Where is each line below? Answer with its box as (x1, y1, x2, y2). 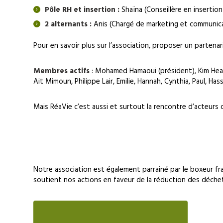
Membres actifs (33, 65, 90, 78)
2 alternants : (44, 18, 92, 30)
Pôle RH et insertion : (44, 4, 119, 16)
